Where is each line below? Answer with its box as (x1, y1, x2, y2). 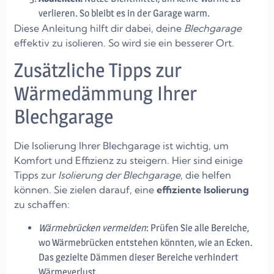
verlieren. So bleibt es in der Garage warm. (39, 7, 210, 19)
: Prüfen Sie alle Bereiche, (146, 221, 249, 234)
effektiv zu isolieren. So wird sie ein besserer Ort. (14, 36, 234, 49)
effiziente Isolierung (157, 183, 249, 196)
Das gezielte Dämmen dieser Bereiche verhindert (39, 251, 239, 263)
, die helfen (180, 169, 231, 182)
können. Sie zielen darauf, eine (14, 183, 157, 196)
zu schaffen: (14, 198, 70, 211)
